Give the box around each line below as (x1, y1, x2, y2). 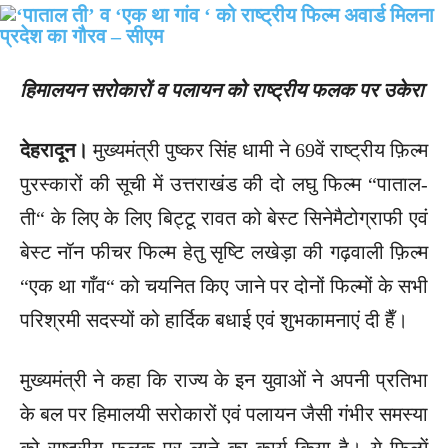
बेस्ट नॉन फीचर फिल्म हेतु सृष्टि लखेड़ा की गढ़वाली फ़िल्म (20, 240, 428, 263)
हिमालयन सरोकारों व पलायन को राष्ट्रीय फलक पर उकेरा (20, 78, 424, 101)
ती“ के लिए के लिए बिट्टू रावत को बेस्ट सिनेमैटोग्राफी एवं (20, 206, 428, 229)
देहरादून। (20, 138, 88, 161)
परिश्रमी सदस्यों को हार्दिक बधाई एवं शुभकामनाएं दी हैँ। (20, 308, 408, 331)
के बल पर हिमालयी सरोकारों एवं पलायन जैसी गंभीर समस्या (20, 402, 428, 425)
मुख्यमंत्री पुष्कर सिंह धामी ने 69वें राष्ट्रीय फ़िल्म (88, 138, 428, 161)
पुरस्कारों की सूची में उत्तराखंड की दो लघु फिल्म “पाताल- (20, 172, 428, 195)
